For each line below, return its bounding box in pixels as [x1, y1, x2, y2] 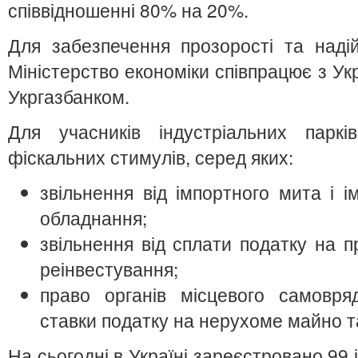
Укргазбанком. [8, 83, 129, 109]
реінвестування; [40, 256, 178, 281]
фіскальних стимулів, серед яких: [8, 144, 293, 169]
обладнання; [40, 205, 147, 230]
